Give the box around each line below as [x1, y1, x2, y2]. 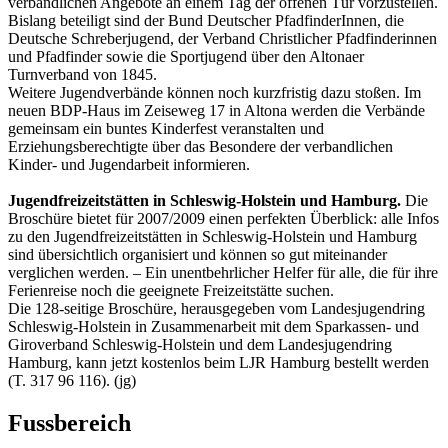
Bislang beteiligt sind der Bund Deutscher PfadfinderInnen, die [8, 11, 404, 29]
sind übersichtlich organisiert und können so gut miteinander [8, 245, 387, 263]
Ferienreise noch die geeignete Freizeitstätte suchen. [8, 281, 334, 299]
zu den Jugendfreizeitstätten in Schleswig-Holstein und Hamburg [8, 227, 417, 245]
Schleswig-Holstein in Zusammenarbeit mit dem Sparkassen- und [8, 317, 419, 335]
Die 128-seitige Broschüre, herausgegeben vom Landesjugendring [8, 299, 425, 317]
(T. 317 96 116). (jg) [8, 371, 136, 389]
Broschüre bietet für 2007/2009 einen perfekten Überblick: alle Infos [8, 209, 439, 227]
